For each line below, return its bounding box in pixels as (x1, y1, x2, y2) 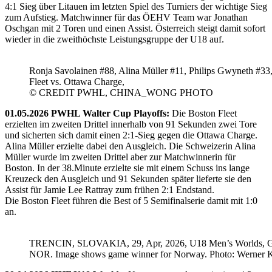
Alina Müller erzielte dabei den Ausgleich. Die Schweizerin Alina (5, 140, 256, 151)
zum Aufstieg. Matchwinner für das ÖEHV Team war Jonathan (5, 12, 248, 22)
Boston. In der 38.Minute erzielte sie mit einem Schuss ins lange (5, 162, 250, 173)
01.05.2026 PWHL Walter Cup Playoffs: (5, 107, 169, 118)
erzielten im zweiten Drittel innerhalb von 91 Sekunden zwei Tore (5, 118, 257, 129)
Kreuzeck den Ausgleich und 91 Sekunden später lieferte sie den (5, 173, 251, 184)
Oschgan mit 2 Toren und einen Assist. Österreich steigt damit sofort (5, 22, 265, 33)
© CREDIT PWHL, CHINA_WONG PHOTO (29, 87, 213, 98)
